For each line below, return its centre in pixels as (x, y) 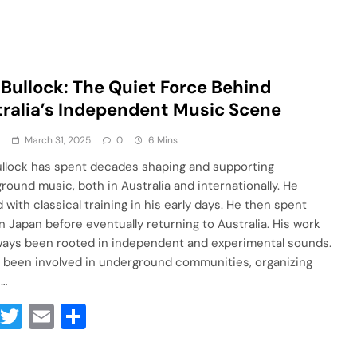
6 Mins (163, 140)
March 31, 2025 (58, 140)
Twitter (64, 316)
